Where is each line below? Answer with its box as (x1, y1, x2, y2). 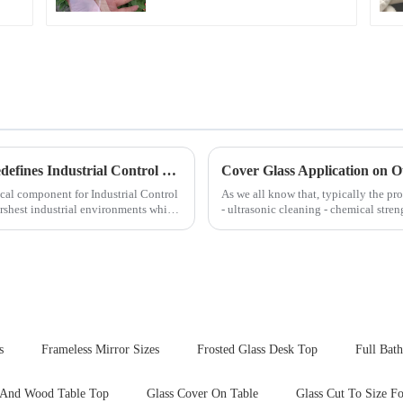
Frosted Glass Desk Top (197, 343, 318, 357)
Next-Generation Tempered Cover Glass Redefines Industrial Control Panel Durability (162, 163, 176, 179)
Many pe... (221, 218, 273, 232)
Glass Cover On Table (147, 387, 258, 401)
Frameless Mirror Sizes (41, 343, 159, 357)
